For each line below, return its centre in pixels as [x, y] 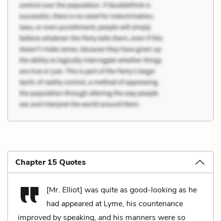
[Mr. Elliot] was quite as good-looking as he [122, 190]
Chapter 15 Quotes [51, 162]
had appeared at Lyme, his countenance [115, 203]
